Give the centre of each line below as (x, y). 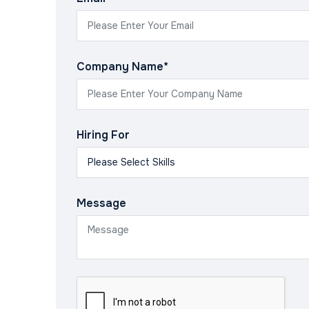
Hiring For (103, 135)
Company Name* (122, 67)
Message (101, 203)
